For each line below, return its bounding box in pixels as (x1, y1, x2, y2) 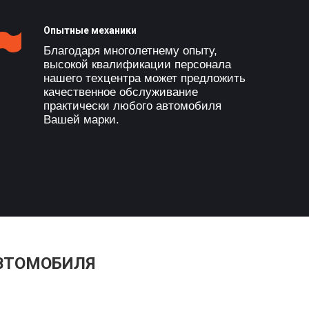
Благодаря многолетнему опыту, (43, 44, 217, 57)
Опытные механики (43, 25, 137, 36)
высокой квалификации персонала (43, 58, 231, 71)
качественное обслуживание (43, 86, 198, 99)
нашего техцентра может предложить (43, 72, 246, 85)
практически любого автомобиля (43, 99, 221, 112)
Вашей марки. (43, 113, 119, 126)
